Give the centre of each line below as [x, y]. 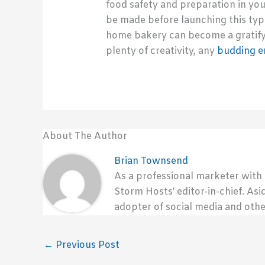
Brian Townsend [151, 161]
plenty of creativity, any [161, 51]
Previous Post [86, 245]
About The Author [85, 136]
